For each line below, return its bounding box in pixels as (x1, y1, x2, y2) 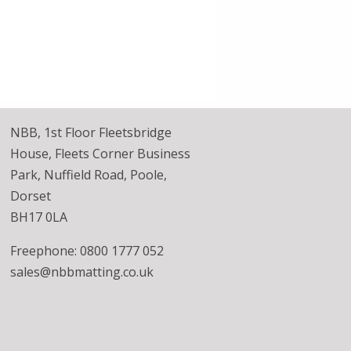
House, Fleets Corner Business (10, 145, 190, 162)
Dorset (10, 187, 51, 204)
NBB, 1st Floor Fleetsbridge (10, 124, 172, 141)
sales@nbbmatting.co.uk (10, 263, 154, 280)
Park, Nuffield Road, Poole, (10, 166, 167, 183)
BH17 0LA (10, 208, 67, 226)
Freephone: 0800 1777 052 (10, 242, 164, 259)
